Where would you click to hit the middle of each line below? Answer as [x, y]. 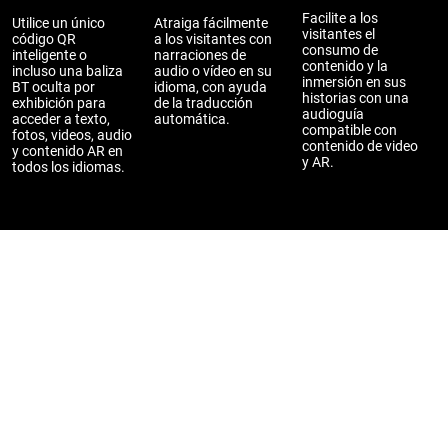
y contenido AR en [67, 151]
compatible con [349, 130]
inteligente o [49, 55]
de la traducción [203, 103]
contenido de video [360, 146]
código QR [44, 39]
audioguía [333, 114]
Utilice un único [58, 23]
